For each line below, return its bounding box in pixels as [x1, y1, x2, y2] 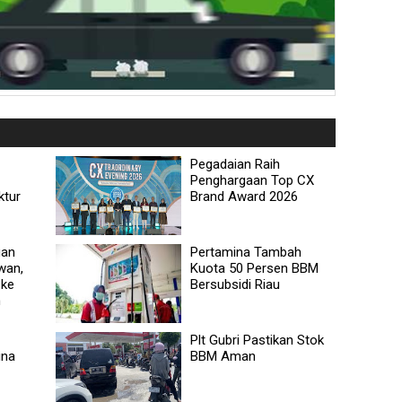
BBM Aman [190, 347, 257, 364]
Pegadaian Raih [190, 155, 281, 172]
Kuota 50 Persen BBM [190, 259, 319, 276]
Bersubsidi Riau [190, 275, 281, 293]
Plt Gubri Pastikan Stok [190, 331, 325, 348]
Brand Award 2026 [190, 188, 299, 205]
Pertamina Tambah [190, 243, 302, 260]
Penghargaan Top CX [190, 171, 315, 188]
